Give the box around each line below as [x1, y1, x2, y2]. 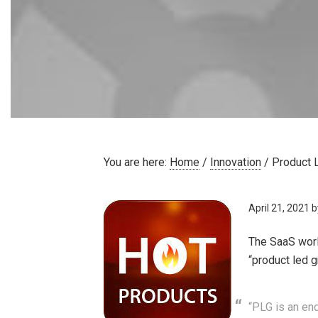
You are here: [104, 155, 170, 169]
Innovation [210, 155, 262, 169]
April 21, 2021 [248, 202, 310, 214]
